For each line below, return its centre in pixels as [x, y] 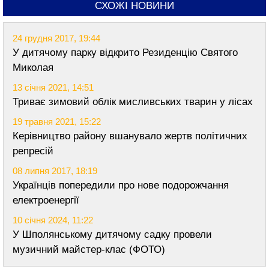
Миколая [33, 68]
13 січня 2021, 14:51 [53, 88]
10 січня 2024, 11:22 [53, 220]
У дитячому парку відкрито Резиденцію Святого [125, 53]
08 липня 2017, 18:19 [55, 171]
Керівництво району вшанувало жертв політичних [130, 136]
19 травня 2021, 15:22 [57, 122]
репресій [33, 151]
